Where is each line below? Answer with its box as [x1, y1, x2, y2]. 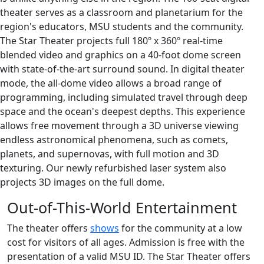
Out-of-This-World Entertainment [7, 197, 237, 218]
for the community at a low [119, 222, 242, 235]
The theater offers [7, 222, 90, 235]
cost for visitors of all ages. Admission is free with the [7, 236, 245, 249]
